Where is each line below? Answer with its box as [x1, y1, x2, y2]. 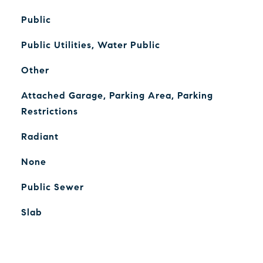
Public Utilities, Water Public [21, 39, 160, 50]
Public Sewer [21, 181, 84, 193]
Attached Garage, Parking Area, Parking [21, 90, 213, 101]
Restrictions [21, 106, 78, 117]
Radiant [21, 131, 59, 142]
